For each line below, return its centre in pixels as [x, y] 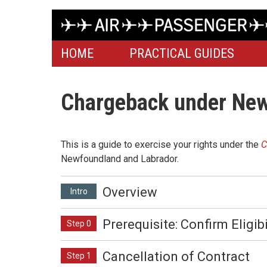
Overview [130, 192]
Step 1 [79, 255]
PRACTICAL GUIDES [182, 53]
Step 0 [79, 223]
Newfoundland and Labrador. [120, 159]
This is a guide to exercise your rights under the [161, 144]
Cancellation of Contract [176, 256]
